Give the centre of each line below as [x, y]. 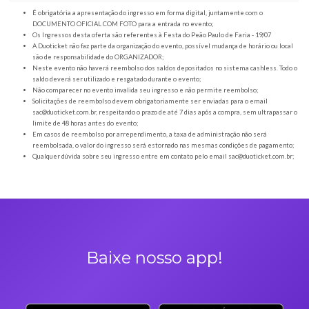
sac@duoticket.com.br [75, 296]
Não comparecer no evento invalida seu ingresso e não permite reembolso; [170, 270]
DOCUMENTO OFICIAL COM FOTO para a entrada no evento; [144, 192]
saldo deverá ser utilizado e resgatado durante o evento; [137, 257]
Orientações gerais [82, 153]
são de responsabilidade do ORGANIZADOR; [115, 231]
